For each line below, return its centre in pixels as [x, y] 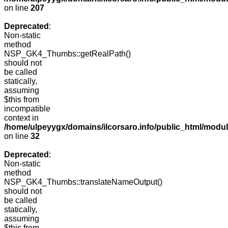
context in [21, 118]
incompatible [27, 109]
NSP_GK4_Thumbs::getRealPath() [67, 54]
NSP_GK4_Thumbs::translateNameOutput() [83, 182]
